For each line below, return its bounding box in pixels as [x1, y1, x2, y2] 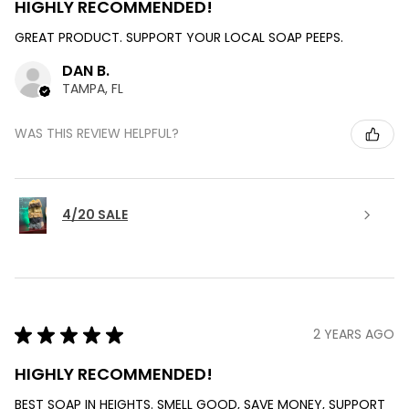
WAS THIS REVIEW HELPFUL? [15, 124, 179, 143]
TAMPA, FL [62, 79, 123, 98]
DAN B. [62, 59, 110, 81]
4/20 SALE [62, 205, 128, 225]
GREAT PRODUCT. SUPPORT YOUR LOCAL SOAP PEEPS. [15, 27, 343, 47]
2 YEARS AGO [313, 325, 394, 344]
